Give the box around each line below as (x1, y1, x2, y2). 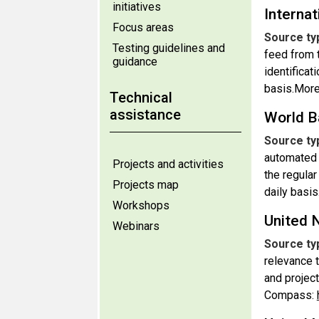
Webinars (113, 219, 159, 233)
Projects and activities (113, 157, 224, 171)
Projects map (113, 178, 179, 192)
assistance (110, 106, 181, 123)
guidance (113, 55, 157, 68)
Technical (110, 89, 172, 106)
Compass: (263, 288, 317, 302)
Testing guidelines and (113, 41, 225, 55)
